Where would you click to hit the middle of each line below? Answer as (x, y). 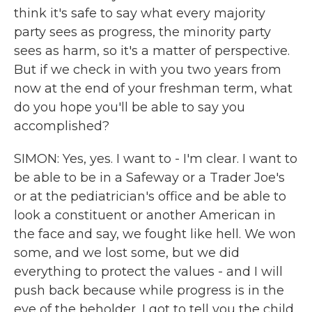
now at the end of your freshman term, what (153, 88)
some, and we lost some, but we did (127, 253)
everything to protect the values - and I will (148, 272)
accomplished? (62, 126)
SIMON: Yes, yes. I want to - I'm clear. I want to (156, 159)
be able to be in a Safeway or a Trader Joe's (149, 178)
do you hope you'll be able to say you (130, 107)
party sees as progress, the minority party (142, 32)
